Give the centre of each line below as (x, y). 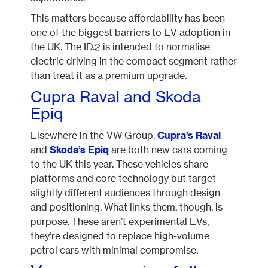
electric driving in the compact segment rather (134, 61)
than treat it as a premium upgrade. (109, 75)
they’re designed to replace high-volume (120, 235)
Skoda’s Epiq (80, 149)
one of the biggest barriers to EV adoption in (131, 32)
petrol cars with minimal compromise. (115, 250)
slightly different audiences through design (126, 192)
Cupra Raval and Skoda (116, 96)
